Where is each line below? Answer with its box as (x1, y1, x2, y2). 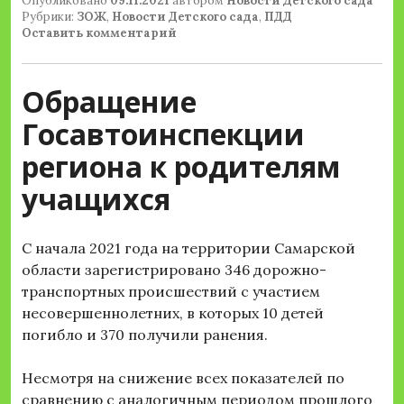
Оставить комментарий (22, 25, 177, 41)
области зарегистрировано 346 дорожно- (22, 261, 326, 280)
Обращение (22, 82, 197, 122)
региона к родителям (22, 147, 341, 187)
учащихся (22, 179, 170, 219)
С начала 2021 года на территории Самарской (22, 239, 355, 258)
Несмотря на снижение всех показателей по (22, 369, 344, 388)
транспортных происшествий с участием (22, 282, 320, 301)
